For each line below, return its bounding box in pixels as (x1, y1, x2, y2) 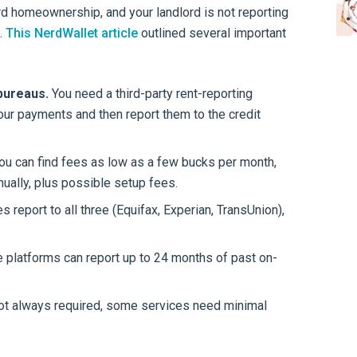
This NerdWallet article (6, 25, 138, 41)
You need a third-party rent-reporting (49, 86, 253, 101)
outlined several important (138, 25, 286, 41)
